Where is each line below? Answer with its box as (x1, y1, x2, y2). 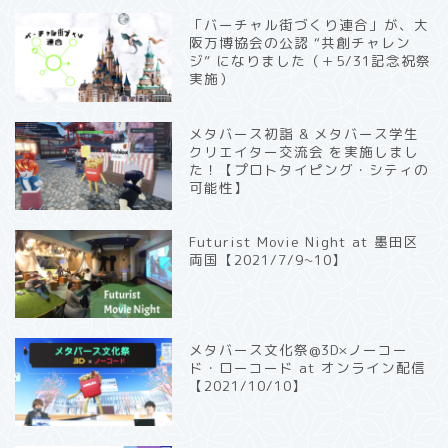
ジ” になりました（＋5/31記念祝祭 (189, 51, 432, 71)
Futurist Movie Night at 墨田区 (189, 231, 420, 251)
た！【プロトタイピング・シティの (189, 159, 430, 179)
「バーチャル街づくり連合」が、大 (189, 15, 430, 35)
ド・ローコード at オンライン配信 (189, 357, 427, 377)
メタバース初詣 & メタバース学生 (189, 123, 420, 143)
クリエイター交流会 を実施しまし (189, 141, 420, 161)
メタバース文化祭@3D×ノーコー (189, 339, 409, 359)
